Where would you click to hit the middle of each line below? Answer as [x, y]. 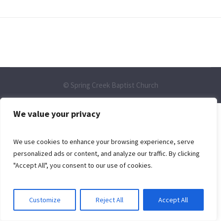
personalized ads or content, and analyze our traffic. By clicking [107, 153]
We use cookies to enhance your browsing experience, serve [104, 142]
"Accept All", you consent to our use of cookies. [83, 165]
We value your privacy [57, 114]
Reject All [109, 200]
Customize [45, 200]
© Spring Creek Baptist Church [110, 85]
